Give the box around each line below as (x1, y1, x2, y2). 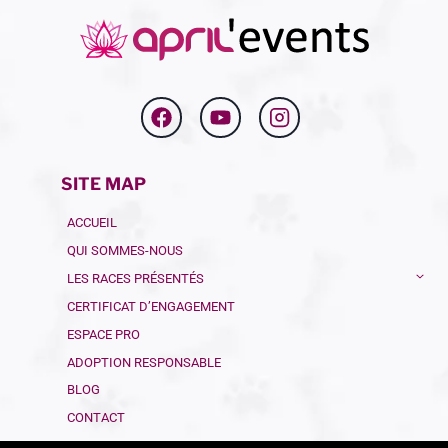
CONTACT (67, 410, 126, 426)
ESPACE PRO (67, 327, 141, 343)
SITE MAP (61, 173, 146, 194)
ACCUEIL (67, 215, 118, 231)
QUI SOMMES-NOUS (67, 243, 184, 259)
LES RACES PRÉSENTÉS (67, 270, 205, 286)
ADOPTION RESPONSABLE (67, 354, 222, 370)
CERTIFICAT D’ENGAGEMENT (67, 299, 236, 315)
